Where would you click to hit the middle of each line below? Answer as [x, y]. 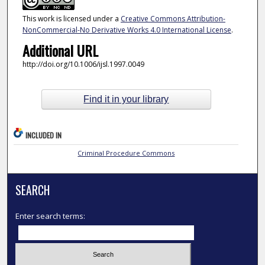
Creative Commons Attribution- [173, 18]
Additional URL [60, 51]
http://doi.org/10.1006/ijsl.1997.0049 [83, 64]
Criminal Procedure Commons [126, 153]
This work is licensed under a [71, 18]
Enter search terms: [51, 216]
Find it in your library [126, 99]
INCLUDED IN [44, 135]
